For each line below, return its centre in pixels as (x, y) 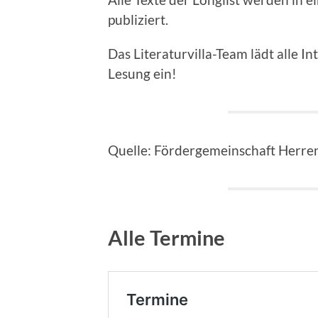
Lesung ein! (142, 74)
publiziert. (138, 20)
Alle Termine (166, 238)
